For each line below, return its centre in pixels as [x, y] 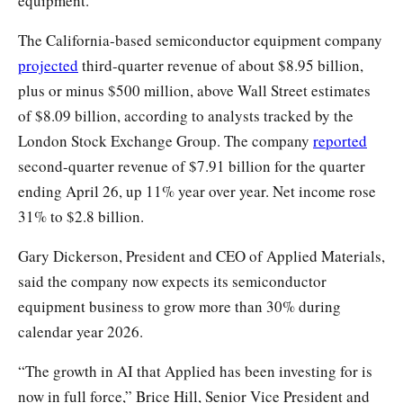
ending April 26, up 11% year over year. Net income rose [197, 191]
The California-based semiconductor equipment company [200, 40]
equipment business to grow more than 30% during [179, 306]
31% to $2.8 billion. [81, 216]
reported [340, 140]
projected [48, 65]
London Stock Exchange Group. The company [166, 140]
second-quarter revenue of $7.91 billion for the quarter [192, 166]
